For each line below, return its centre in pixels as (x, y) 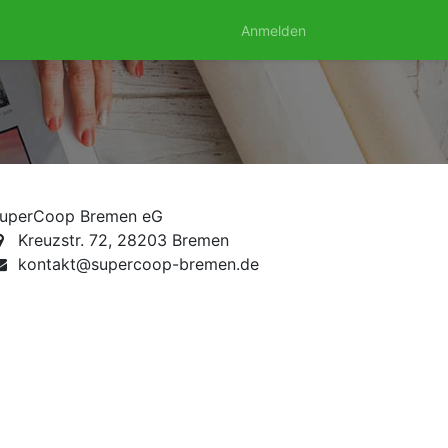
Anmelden (273, 30)
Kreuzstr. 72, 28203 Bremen (123, 240)
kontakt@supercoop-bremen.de (138, 264)
